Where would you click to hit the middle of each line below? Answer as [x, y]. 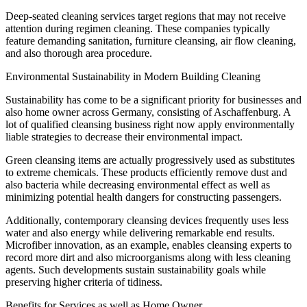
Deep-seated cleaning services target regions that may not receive [146, 16]
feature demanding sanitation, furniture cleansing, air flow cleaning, [151, 40]
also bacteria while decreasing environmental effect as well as [138, 184]
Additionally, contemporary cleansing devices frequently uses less [147, 220]
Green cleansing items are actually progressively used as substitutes [150, 160]
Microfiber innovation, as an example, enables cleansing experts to [149, 245]
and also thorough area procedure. [79, 53]
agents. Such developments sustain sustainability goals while [136, 269]
